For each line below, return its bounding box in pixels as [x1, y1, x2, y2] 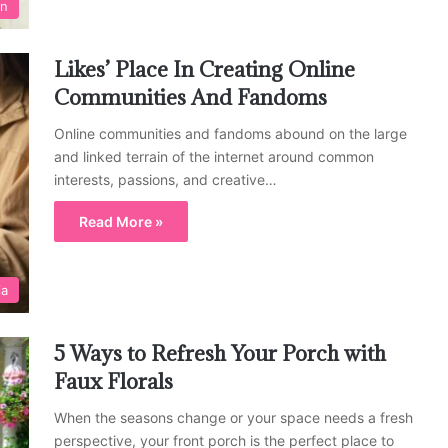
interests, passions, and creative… [54, 170, 277, 188]
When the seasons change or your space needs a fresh [54, 409, 413, 427]
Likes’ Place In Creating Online [54, 55, 355, 83]
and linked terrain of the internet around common [54, 147, 374, 165]
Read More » [79, 212, 163, 230]
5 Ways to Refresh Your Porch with [54, 340, 386, 368]
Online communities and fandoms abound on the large [54, 124, 407, 142]
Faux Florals [54, 368, 173, 396]
